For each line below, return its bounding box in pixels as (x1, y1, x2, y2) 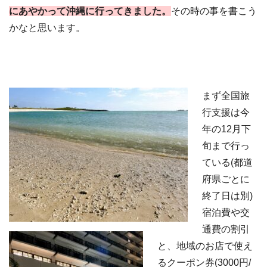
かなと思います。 (9, 23, 85, 33)
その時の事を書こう (171, 6, 257, 17)
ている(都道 (202, 157, 253, 167)
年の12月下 (202, 123, 251, 134)
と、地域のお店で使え (157, 240, 253, 251)
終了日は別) (202, 190, 253, 201)
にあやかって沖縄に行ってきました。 (9, 6, 171, 17)
